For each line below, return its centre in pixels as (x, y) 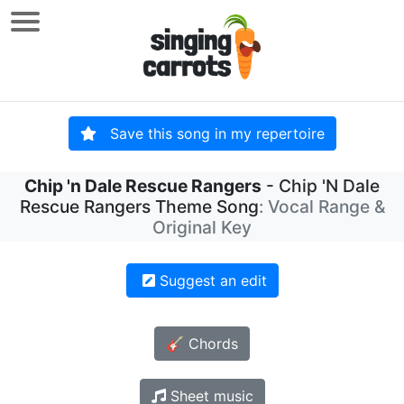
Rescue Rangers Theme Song (139, 207)
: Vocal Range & (321, 207)
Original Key (202, 228)
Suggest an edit (211, 281)
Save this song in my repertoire (210, 134)
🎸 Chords (202, 344)
